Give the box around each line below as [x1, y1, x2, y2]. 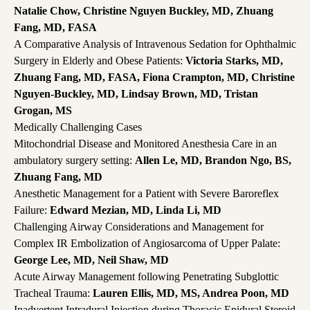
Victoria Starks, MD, [185, 55, 283, 67]
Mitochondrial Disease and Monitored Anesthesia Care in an [14, 138, 277, 150]
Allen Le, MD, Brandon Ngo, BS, [135, 154, 291, 167]
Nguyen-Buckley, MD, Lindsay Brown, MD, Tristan [14, 88, 258, 100]
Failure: [14, 204, 50, 217]
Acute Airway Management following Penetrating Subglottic [14, 271, 279, 283]
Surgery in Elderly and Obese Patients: [14, 55, 185, 67]
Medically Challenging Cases [14, 121, 142, 134]
